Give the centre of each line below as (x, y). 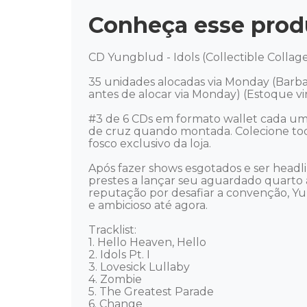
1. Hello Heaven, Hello (149, 243)
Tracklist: (114, 230)
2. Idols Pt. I (121, 255)
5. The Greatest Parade (152, 292)
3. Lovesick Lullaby (140, 267)
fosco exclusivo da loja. (151, 144)
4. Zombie (116, 280)
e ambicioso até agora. (149, 206)
